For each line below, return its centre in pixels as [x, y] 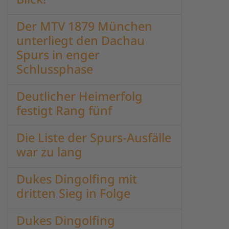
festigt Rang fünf [64, 110]
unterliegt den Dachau [81, 40]
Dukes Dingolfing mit [77, 179]
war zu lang [49, 152]
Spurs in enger [58, 55]
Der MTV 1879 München [84, 26]
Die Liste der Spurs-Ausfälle [94, 138]
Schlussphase [55, 69]
